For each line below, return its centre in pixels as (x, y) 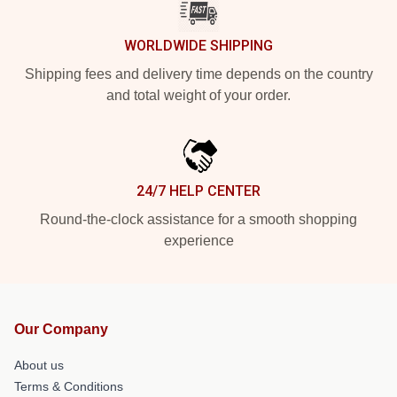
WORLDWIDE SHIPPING (198, 45)
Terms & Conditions (69, 386)
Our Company (61, 329)
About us (39, 365)
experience (198, 240)
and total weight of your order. (198, 95)
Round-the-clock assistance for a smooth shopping (198, 219)
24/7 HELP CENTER (198, 191)
